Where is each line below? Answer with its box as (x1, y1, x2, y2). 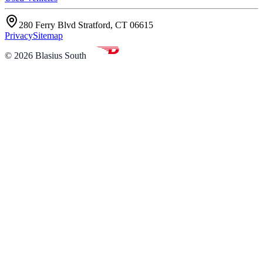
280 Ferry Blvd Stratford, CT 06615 (19, 19, 153, 30)
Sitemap (33, 30, 63, 41)
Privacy (5, 30, 33, 41)
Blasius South (35, 50, 86, 60)
